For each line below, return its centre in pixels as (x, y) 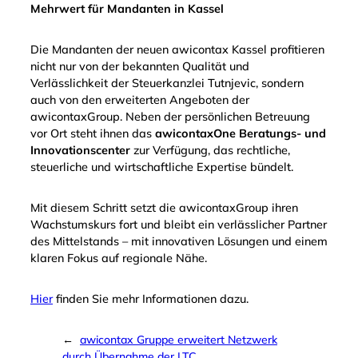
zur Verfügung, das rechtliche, (210, 151)
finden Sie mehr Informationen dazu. (151, 299)
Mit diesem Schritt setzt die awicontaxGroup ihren (164, 208)
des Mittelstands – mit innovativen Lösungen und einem (179, 242)
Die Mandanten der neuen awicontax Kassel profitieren (177, 50)
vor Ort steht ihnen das (93, 134)
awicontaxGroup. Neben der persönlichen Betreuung (170, 117)
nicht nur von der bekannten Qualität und (140, 67)
